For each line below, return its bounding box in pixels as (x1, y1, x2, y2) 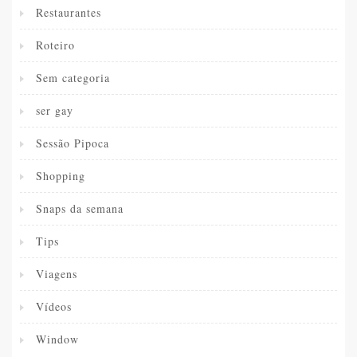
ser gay (36, 102, 73, 118)
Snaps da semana (36, 200, 124, 216)
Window (36, 331, 79, 347)
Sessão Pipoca (36, 135, 109, 151)
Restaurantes (36, 4, 101, 20)
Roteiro (36, 37, 75, 53)
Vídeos (36, 298, 72, 314)
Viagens (36, 265, 77, 281)
